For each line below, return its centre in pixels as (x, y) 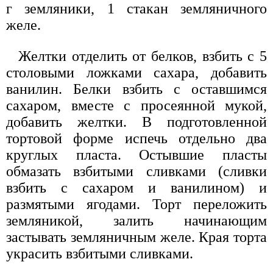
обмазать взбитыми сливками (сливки (136, 172)
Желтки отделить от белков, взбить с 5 (143, 56)
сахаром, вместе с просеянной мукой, (136, 106)
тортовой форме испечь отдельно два (136, 139)
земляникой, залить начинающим (136, 221)
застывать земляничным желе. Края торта (136, 237)
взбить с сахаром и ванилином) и (136, 188)
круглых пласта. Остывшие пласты (136, 155)
